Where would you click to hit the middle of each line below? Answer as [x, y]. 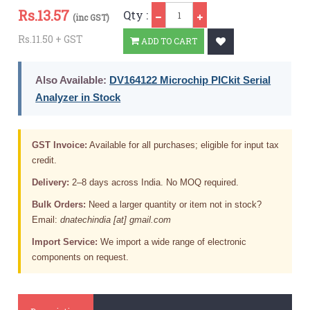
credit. [45, 160]
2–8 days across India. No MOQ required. [154, 182]
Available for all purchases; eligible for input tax [183, 145]
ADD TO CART [168, 41]
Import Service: [65, 241]
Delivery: [51, 182]
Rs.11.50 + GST [51, 39]
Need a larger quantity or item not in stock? [174, 204]
